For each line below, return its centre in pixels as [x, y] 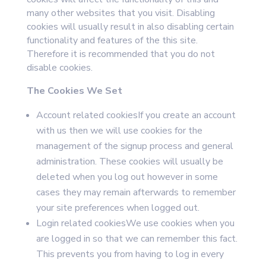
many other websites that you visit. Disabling [121, 13]
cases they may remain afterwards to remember [136, 192]
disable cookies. [59, 68]
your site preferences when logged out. [118, 208]
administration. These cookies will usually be [129, 161]
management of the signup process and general [134, 146]
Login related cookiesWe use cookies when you [135, 223]
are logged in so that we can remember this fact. [137, 239]
